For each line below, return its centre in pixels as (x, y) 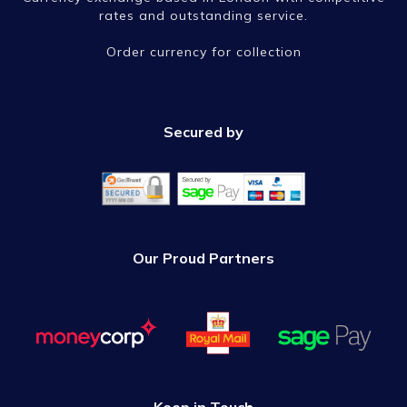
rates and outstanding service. (203, 16)
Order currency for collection (203, 52)
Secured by (203, 132)
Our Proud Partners (203, 258)
